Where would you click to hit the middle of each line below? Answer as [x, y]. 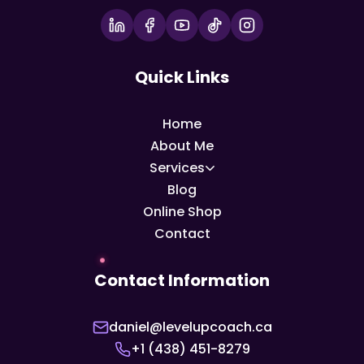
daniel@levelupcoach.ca [190, 327]
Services [177, 168]
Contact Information [182, 280]
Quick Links [182, 77]
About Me [182, 146]
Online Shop [182, 212]
